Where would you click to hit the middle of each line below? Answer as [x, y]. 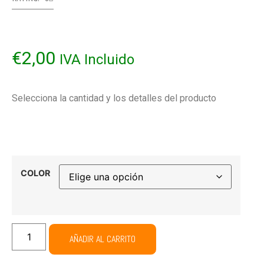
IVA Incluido [97, 60]
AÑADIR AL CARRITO [103, 239]
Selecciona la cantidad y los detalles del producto [114, 98]
